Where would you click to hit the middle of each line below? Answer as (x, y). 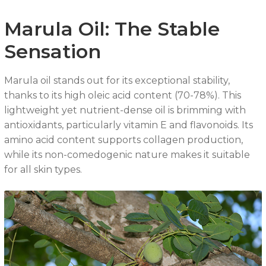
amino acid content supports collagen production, (123, 140)
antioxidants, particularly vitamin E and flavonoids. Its (128, 125)
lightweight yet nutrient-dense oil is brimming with (125, 110)
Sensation (52, 51)
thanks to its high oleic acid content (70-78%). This (122, 96)
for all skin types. (43, 170)
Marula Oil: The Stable (112, 28)
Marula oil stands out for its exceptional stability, (117, 81)
